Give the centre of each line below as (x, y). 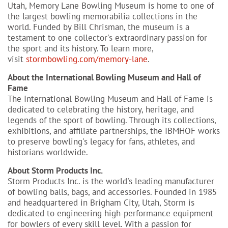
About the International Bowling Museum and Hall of (104, 77)
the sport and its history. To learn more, (80, 48)
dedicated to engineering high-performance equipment (110, 213)
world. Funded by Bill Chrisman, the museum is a (98, 27)
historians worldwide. (48, 152)
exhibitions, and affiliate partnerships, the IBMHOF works (114, 131)
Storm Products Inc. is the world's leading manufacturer (111, 181)
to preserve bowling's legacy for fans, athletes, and (101, 141)
